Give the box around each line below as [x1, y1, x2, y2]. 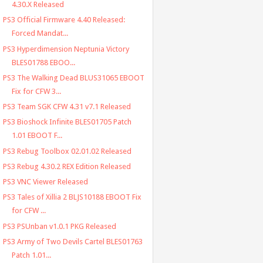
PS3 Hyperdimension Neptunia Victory [2, 44, 129, 53]
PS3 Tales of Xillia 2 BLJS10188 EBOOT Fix [2, 193, 141, 202]
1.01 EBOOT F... [11, 131, 62, 140]
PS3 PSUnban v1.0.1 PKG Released [2, 221, 116, 231]
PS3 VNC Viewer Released [2, 177, 88, 187]
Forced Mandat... [11, 29, 68, 38]
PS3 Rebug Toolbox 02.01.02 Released [2, 146, 131, 156]
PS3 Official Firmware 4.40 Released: [2, 15, 125, 25]
